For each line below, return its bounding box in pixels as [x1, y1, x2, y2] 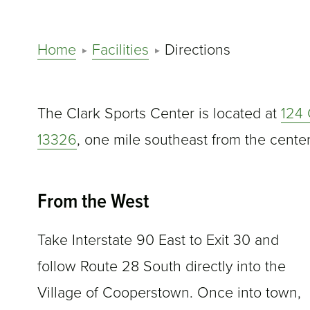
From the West [37, 189, 149, 217]
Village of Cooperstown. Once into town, [37, 284, 301, 302]
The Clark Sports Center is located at [37, 104, 281, 123]
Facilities [91, 41, 149, 60]
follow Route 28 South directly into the [37, 257, 286, 276]
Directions [164, 41, 230, 60]
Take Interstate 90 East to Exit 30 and [37, 231, 279, 250]
